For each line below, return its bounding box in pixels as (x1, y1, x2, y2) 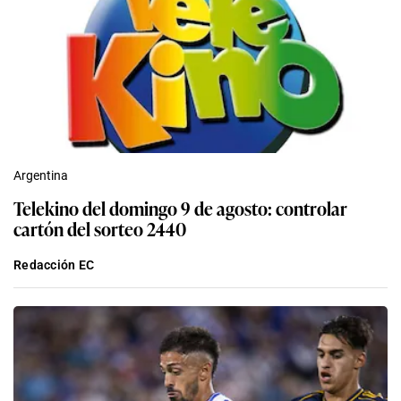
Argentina (13, 167, 68, 183)
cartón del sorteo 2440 (13, 214, 186, 242)
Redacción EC (13, 257, 95, 272)
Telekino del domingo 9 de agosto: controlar (13, 193, 347, 221)
